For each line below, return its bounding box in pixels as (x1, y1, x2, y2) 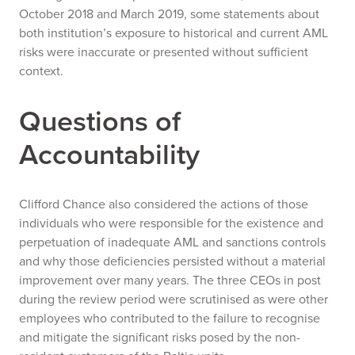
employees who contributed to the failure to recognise (19, 309, 320, 327)
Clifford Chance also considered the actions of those (19, 195, 308, 213)
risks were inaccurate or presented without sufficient (19, 43, 308, 61)
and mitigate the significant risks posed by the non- (19, 328, 300, 346)
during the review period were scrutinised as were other (19, 290, 328, 308)
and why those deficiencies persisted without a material (19, 252, 326, 270)
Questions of (19, 100, 181, 142)
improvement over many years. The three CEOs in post (19, 271, 321, 289)
